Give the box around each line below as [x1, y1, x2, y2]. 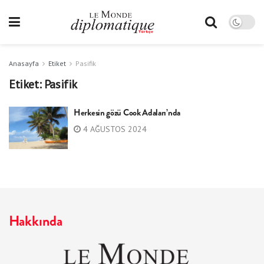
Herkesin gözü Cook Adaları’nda [74, 106, 180, 119]
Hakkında [9, 210, 62, 231]
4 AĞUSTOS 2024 [81, 124, 147, 134]
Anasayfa [9, 59, 39, 68]
